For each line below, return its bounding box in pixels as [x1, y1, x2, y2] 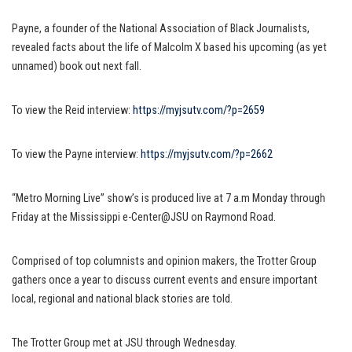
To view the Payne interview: [12, 147, 141, 161]
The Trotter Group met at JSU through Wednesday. [12, 335, 236, 350]
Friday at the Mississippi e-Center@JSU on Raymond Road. [12, 210, 276, 224]
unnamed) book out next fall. [12, 59, 141, 73]
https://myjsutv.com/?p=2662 [141, 147, 273, 161]
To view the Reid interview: [12, 103, 133, 117]
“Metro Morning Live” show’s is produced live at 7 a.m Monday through [12, 191, 325, 205]
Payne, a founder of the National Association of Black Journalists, [12, 21, 310, 35]
